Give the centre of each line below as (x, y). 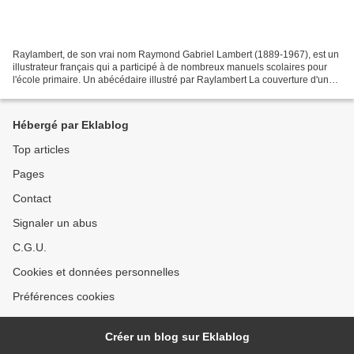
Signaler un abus (55, 223)
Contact (32, 198)
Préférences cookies (64, 296)
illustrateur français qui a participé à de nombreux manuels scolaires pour (170, 67)
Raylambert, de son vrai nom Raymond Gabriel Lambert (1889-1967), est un (176, 54)
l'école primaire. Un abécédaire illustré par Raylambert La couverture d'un (171, 79)
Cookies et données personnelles (96, 272)
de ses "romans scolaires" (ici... (79, 92)
